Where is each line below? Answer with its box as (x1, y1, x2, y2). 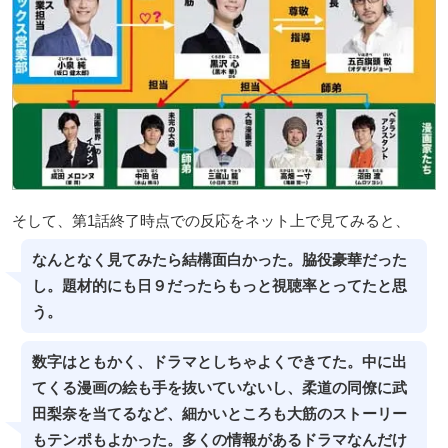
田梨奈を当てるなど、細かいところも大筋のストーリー (31, 405, 407, 422)
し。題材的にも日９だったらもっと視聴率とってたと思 (31, 277, 407, 294)
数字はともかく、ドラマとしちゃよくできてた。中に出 (31, 353, 407, 370)
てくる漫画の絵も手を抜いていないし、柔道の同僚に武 (31, 379, 407, 396)
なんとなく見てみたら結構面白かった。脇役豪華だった (31, 251, 407, 268)
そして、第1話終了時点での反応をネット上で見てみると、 (12, 211, 410, 229)
